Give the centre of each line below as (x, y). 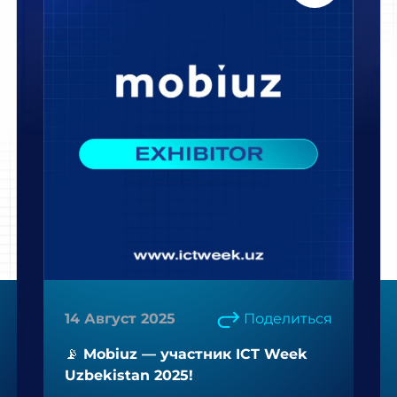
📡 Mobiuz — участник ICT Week (186, 354)
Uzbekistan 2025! (129, 375)
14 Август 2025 (120, 319)
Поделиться (288, 319)
